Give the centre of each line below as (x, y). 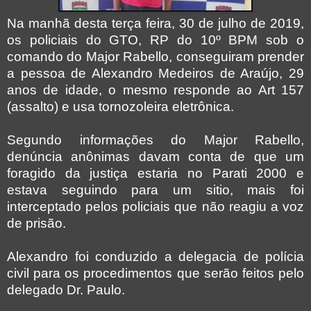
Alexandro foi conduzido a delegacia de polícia (155, 257)
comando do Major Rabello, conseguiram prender (155, 57)
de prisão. (36, 224)
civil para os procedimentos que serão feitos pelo (155, 274)
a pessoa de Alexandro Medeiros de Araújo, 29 (155, 74)
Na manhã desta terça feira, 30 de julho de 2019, (155, 24)
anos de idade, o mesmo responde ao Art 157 (155, 90)
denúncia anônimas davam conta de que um (155, 157)
